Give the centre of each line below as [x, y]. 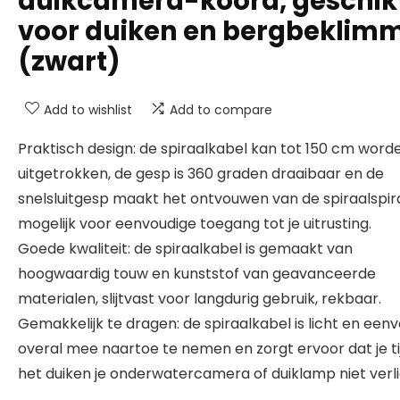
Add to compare [221, 110]
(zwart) [69, 62]
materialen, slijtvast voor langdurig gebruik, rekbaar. [200, 299]
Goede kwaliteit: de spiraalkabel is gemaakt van [185, 249]
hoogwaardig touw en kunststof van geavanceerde [197, 274]
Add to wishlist [88, 110]
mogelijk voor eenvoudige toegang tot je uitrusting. [195, 224]
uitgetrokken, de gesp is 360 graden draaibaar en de [201, 174]
